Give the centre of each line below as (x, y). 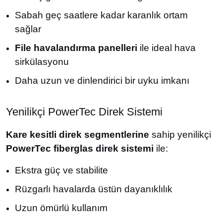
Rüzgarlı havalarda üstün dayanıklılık (94, 189)
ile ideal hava (166, 48)
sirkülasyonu (42, 62)
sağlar (28, 29)
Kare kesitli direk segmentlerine (78, 135)
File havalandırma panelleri (76, 48)
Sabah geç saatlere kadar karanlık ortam (101, 15)
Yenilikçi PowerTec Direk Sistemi (84, 112)
